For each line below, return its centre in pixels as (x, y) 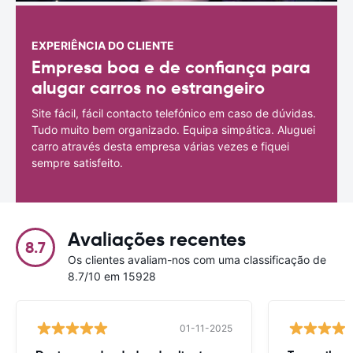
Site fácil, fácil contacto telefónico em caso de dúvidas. (174, 113)
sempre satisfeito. (77, 162)
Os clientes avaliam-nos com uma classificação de (197, 259)
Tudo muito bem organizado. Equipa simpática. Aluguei (173, 129)
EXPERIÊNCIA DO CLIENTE (103, 45)
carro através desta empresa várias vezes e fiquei (160, 146)
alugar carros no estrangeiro (148, 87)
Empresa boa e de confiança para (171, 67)
